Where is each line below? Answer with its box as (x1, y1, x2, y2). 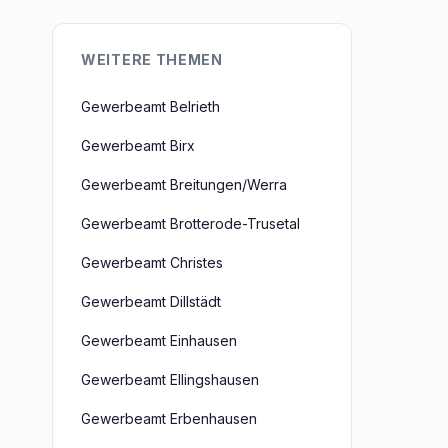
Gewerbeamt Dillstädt (81, 293, 221, 310)
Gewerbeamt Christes (81, 254, 223, 271)
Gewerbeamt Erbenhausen (81, 410, 257, 427)
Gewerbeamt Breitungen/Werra (81, 176, 287, 193)
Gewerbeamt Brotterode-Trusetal (81, 215, 300, 232)
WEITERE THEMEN (81, 51, 223, 68)
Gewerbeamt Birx (81, 137, 195, 154)
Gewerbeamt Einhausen (81, 332, 237, 349)
